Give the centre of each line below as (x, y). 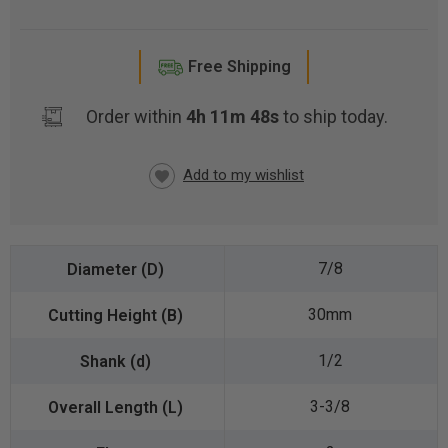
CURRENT (55, 189)
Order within (135, 117)
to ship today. (335, 117)
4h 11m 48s (234, 117)
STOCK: (46, 211)
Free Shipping (239, 66)
